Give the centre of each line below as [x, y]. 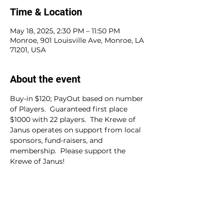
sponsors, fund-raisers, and [57, 140]
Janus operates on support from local [76, 130]
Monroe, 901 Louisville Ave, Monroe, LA [77, 40]
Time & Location [46, 12]
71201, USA [28, 50]
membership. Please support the [69, 151]
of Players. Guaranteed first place [70, 109]
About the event [45, 79]
